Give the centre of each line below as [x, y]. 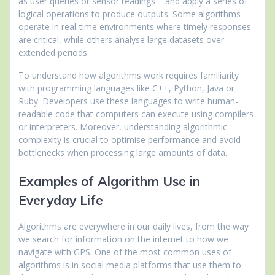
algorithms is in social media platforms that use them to [130, 265]
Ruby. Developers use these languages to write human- [128, 101]
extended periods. [54, 52]
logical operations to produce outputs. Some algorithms [130, 14]
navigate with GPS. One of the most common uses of [125, 252]
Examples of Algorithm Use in [109, 181]
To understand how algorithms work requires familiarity [129, 75]
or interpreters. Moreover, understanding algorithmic [123, 126]
